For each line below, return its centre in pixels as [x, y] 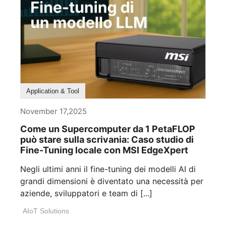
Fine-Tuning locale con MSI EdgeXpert [104, 150]
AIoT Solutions [46, 211]
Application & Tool [53, 91]
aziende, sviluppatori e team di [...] [86, 193]
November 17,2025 [53, 111]
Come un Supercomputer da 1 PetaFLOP [108, 129]
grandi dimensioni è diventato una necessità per [112, 181]
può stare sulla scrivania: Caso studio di [107, 140]
